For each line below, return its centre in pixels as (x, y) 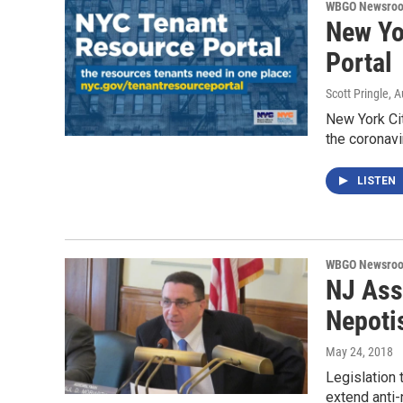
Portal (359, 63)
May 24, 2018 (359, 352)
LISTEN (378, 181)
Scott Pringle (357, 94)
